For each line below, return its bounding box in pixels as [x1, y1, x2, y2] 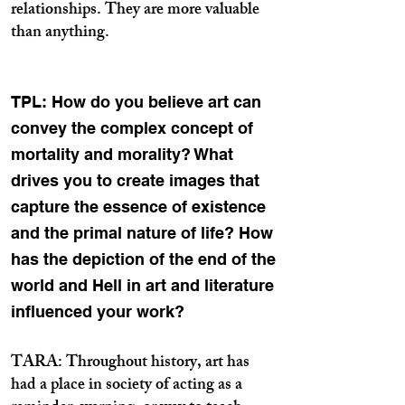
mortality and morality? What [11, 145, 233, 164]
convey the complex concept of [11, 118, 253, 137]
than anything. [11, 19, 109, 48]
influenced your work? [11, 302, 184, 321]
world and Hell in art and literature [11, 276, 274, 295]
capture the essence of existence [11, 197, 266, 216]
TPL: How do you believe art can [11, 92, 261, 111]
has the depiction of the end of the [11, 250, 276, 268]
